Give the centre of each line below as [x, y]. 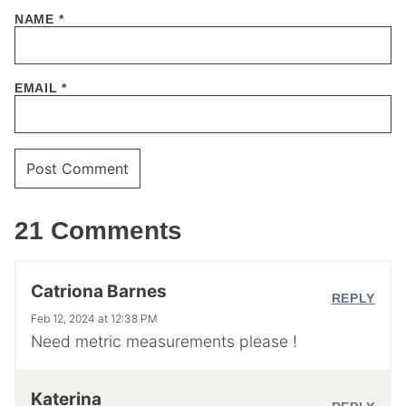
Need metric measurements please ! [164, 341]
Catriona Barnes [99, 291]
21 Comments [98, 231]
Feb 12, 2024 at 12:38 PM [94, 318]
